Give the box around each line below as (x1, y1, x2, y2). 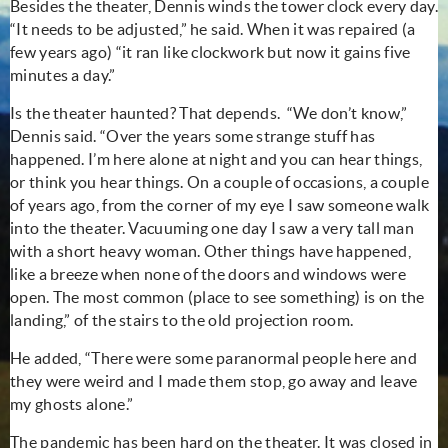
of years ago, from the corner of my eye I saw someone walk (10, 195, 430, 214)
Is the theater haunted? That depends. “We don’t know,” (10, 103, 408, 122)
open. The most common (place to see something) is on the (10, 287, 425, 306)
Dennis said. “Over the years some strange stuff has (10, 126, 376, 145)
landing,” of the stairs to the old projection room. (10, 310, 354, 329)
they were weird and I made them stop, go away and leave (10, 371, 418, 390)
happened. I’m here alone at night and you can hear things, (10, 149, 423, 168)
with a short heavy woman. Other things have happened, (10, 241, 411, 260)
